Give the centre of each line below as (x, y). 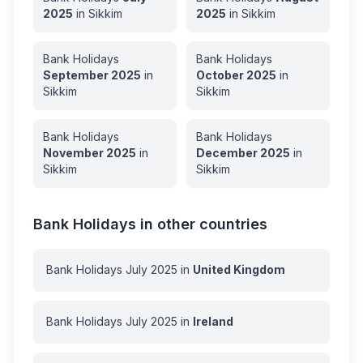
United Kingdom (239, 269)
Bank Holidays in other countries (150, 224)
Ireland (213, 321)
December (227, 153)
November (73, 153)
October (220, 75)
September (76, 75)
